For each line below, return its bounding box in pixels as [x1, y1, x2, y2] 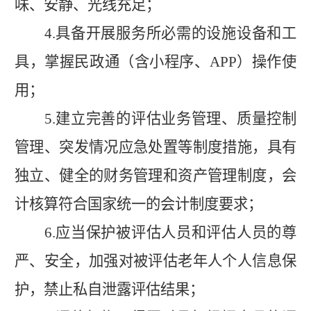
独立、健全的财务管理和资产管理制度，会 [15, 167, 296, 184]
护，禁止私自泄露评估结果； [15, 280, 204, 298]
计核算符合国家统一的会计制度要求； [15, 195, 262, 212]
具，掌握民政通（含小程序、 [15, 53, 210, 70]
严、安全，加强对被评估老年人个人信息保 [15, 252, 296, 269]
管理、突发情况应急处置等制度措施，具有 [15, 138, 296, 155]
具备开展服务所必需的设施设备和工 [55, 24, 296, 42]
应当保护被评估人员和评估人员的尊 [55, 224, 296, 241]
